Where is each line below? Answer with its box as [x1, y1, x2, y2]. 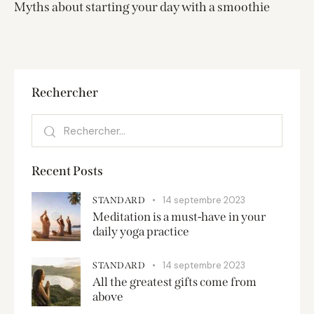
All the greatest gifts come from [93, 274, 257, 289]
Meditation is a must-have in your [93, 210, 266, 225]
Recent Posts [32, 163, 103, 179]
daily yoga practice [93, 224, 189, 240]
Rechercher [32, 85, 98, 101]
